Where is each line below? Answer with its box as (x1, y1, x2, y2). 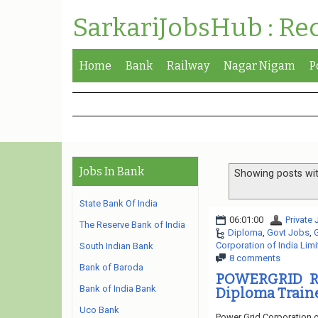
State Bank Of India (79, 198, 158, 209)
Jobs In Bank (79, 165, 144, 178)
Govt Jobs (266, 226, 309, 238)
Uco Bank (79, 305, 119, 315)
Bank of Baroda (79, 262, 143, 273)
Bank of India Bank (79, 283, 156, 294)
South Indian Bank (79, 241, 153, 251)
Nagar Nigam (224, 59, 295, 72)
